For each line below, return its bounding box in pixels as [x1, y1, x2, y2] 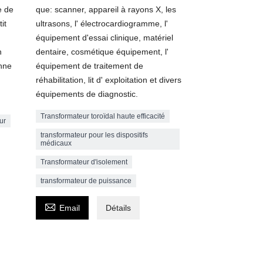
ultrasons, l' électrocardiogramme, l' [36, 18, 168, 28]
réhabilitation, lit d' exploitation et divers [36, 75, 181, 85]
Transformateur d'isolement [41, 157, 127, 166]
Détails [106, 203, 131, 213]
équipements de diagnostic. [36, 89, 138, 99]
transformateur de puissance [41, 176, 131, 185]
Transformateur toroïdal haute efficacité [41, 112, 165, 120]
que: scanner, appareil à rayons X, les [36, 4, 176, 14]
